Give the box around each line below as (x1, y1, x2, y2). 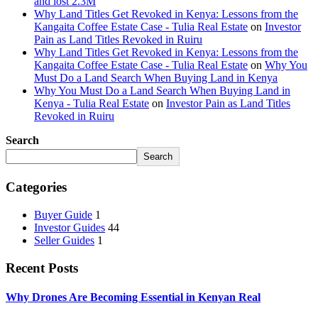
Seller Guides (34, 234, 94, 246)
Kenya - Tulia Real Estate (34, 97, 149, 110)
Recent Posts (6, 260, 78, 275)
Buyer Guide (34, 208, 92, 221)
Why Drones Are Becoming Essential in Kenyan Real (6, 290, 261, 303)
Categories (6, 180, 67, 195)
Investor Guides (34, 221, 105, 234)
